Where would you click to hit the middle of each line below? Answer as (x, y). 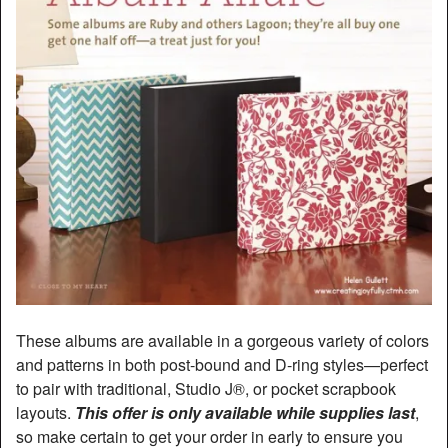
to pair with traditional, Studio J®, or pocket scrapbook (206, 389)
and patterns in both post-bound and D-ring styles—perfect (222, 365)
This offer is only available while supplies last (245, 413)
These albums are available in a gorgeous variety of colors (222, 341)
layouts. (45, 413)
